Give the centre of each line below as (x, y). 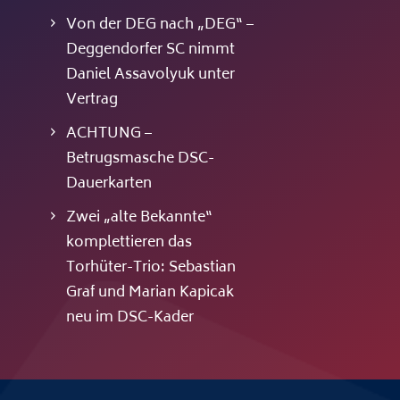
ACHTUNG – (108, 134)
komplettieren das (129, 243)
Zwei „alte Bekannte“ (139, 218)
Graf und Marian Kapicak (150, 293)
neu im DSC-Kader (129, 318)
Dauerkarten (108, 184)
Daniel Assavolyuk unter (150, 75)
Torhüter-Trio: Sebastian (150, 268)
